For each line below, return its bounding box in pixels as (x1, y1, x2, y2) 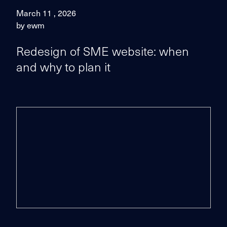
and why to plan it (16, 57, 110, 75)
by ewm (16, 19, 45, 31)
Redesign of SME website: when (16, 42, 189, 60)
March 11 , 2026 (16, 7, 76, 19)
